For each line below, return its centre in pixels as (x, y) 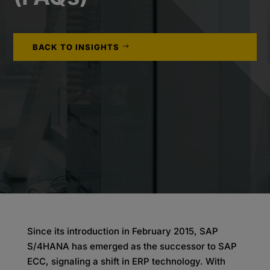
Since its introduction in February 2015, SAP (122, 231)
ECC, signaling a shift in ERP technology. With (126, 261)
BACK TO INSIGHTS (76, 47)
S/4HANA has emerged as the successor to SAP (132, 246)
